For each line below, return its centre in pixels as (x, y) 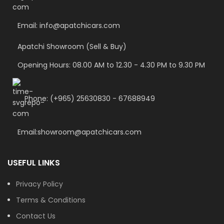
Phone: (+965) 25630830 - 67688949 (90, 99)
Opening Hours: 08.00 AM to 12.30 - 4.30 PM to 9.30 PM (111, 65)
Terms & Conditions (51, 200)
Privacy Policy (39, 184)
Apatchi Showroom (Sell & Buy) (72, 47)
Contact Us (36, 216)
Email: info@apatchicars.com (69, 26)
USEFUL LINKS (34, 163)
